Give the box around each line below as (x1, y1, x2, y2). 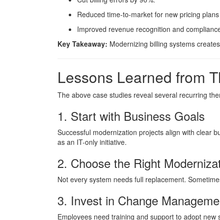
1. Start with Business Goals (57, 107, 205, 124)
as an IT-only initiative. (57, 137, 127, 147)
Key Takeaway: (57, 39, 108, 49)
